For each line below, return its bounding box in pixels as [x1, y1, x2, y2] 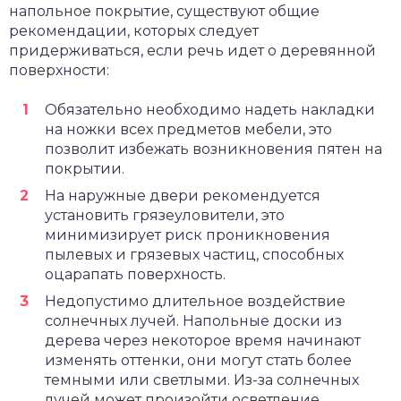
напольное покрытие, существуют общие [9, 2, 320, 20]
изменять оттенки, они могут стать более [45, 351, 352, 369]
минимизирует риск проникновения [45, 226, 330, 243]
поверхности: [9, 61, 109, 79]
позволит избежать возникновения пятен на [45, 140, 382, 158]
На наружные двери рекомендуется [45, 186, 320, 204]
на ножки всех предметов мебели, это [45, 120, 332, 138]
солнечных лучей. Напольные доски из [45, 311, 342, 329]
